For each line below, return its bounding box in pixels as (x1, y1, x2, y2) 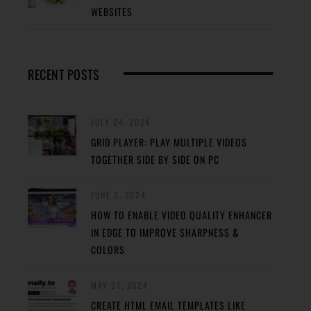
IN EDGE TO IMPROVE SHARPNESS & (91, 225, 239, 239)
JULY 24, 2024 (91, 116, 151, 128)
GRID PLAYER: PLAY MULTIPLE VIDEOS (91, 135, 247, 149)
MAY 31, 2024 (91, 279, 149, 291)
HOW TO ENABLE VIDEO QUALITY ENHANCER (91, 208, 272, 222)
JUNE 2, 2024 (91, 189, 146, 201)
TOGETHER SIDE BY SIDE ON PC (91, 152, 219, 167)
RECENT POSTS (28, 65, 99, 83)
